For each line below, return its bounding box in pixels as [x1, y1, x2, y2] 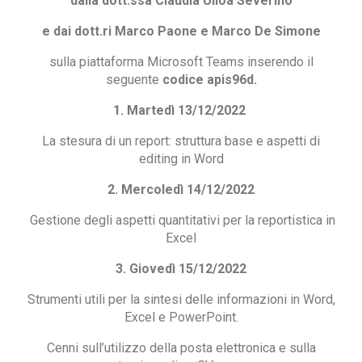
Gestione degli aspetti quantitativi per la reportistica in [27, 213, 335, 229]
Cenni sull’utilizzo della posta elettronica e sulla [46, 340, 316, 356]
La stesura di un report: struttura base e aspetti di [42, 133, 320, 149]
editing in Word [138, 151, 224, 167]
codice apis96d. [162, 72, 257, 88]
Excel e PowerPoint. [124, 309, 238, 326]
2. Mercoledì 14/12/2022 [107, 182, 255, 198]
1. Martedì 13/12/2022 [113, 103, 249, 119]
